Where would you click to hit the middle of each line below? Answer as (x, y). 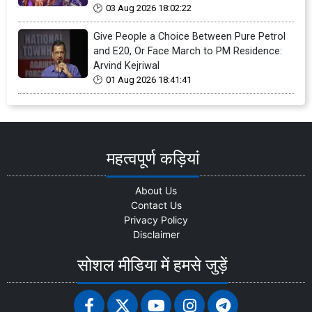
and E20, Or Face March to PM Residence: (188, 51)
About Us (156, 190)
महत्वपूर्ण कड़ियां (153, 158)
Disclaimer (156, 234)
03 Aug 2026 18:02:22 (149, 8)
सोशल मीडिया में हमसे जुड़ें (153, 265)
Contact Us (156, 205)
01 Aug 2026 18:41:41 (149, 79)
